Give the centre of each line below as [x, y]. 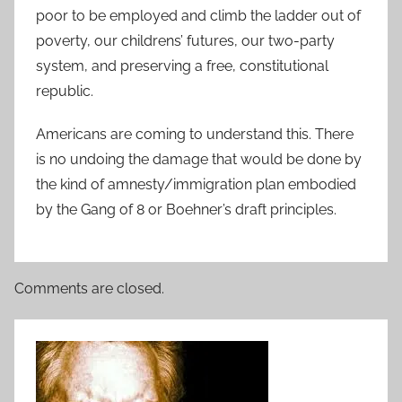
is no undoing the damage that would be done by [199, 160]
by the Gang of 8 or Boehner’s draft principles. [186, 210]
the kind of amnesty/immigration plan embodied [196, 185]
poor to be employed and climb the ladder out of [198, 16]
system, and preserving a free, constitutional [182, 66]
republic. [65, 92]
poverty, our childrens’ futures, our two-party [185, 41]
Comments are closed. [89, 289]
